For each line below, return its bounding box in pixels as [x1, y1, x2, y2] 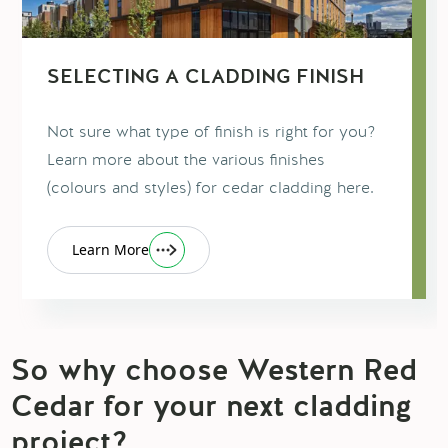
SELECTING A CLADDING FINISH [46, 68, 364, 89]
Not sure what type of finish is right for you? [46, 121, 375, 143]
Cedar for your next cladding [11, 393, 413, 424]
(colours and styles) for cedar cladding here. [46, 177, 374, 199]
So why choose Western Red [11, 357, 418, 388]
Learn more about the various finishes [46, 149, 325, 171]
